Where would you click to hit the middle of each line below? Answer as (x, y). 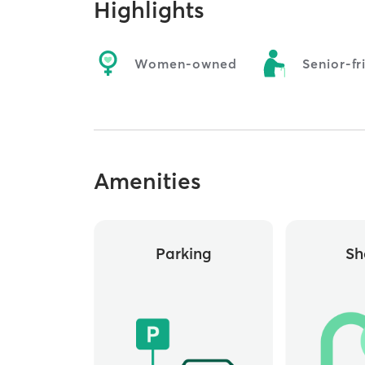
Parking (183, 254)
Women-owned (186, 63)
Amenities (148, 181)
